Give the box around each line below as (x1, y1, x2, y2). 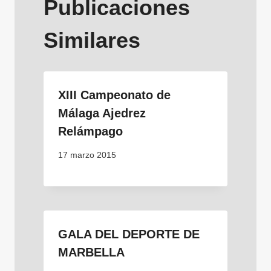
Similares (44, 27, 140, 53)
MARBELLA (58, 245, 125, 259)
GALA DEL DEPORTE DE (58, 227, 200, 241)
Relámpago (58, 124, 123, 138)
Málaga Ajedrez (58, 106, 146, 120)
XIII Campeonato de (58, 88, 171, 102)
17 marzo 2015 (58, 150, 116, 160)
